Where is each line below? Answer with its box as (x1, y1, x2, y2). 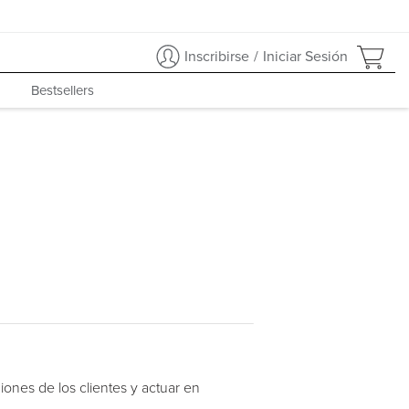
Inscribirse (184, 47, 249, 66)
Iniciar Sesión (263, 47, 348, 66)
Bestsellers (30, 82, 94, 99)
